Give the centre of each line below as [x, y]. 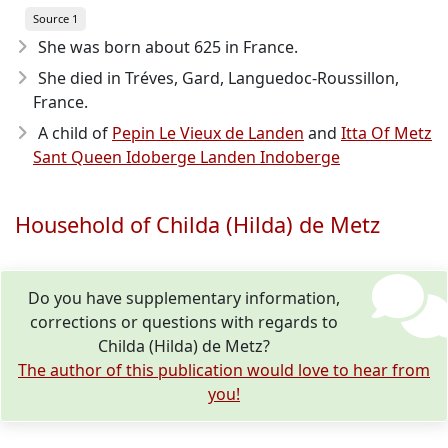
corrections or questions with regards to [184, 322]
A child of [75, 133]
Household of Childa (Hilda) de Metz [197, 224]
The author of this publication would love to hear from [224, 370]
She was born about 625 [129, 47]
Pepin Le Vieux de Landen [208, 133]
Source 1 [55, 18]
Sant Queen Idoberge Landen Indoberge [186, 157]
